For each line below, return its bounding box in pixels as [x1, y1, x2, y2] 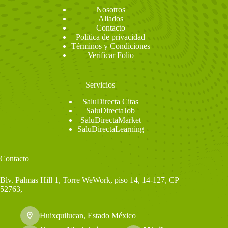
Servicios [85, 80, 116, 90]
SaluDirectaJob [86, 106, 135, 115]
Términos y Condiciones [71, 42, 150, 51]
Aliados [98, 14, 123, 23]
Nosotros [96, 5, 125, 14]
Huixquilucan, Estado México [39, 211, 136, 220]
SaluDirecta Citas [82, 97, 139, 106]
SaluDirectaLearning [77, 125, 144, 133]
